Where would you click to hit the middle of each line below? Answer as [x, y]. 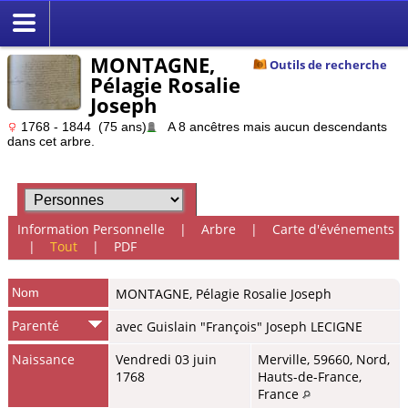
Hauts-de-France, [310, 376]
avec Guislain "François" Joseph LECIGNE [239, 326]
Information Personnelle [91, 229]
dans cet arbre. [51, 141]
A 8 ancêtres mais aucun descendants [272, 127]
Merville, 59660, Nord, [324, 359]
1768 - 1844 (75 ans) [82, 127]
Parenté [36, 325]
